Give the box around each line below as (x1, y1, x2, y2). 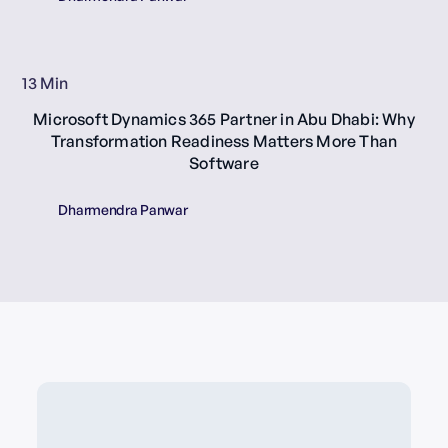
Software (189, 152, 259, 173)
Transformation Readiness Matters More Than (50, 130, 398, 151)
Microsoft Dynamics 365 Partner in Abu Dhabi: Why (33, 108, 415, 129)
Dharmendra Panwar (58, 200, 188, 218)
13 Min (22, 72, 69, 93)
